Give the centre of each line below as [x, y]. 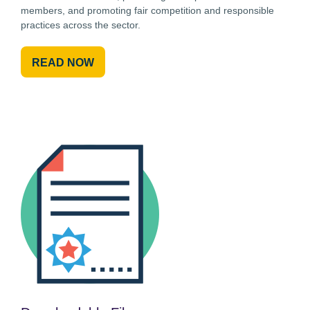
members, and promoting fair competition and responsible [147, 10]
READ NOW [63, 62]
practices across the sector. [81, 25]
